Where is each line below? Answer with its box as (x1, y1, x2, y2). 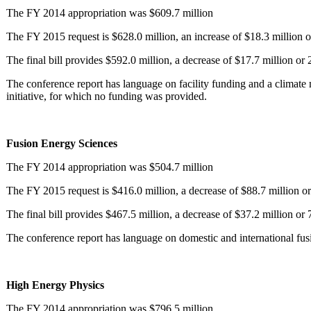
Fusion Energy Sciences (6, 137, 117, 149)
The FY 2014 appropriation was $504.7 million (6, 160, 213, 173)
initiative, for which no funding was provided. (6, 90, 207, 102)
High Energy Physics (6, 278, 104, 291)
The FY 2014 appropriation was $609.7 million (6, 6, 213, 19)
